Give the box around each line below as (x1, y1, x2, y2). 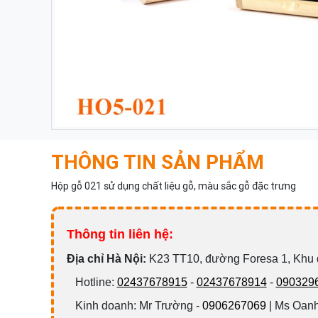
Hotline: (66, 276, 117, 288)
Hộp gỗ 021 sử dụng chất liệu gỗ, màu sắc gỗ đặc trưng (51, 180, 296, 192)
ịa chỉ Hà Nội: (75, 253, 146, 265)
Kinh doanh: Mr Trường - (66, 300, 202, 312)
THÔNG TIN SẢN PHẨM (51, 150, 264, 174)
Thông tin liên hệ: (66, 227, 173, 241)
